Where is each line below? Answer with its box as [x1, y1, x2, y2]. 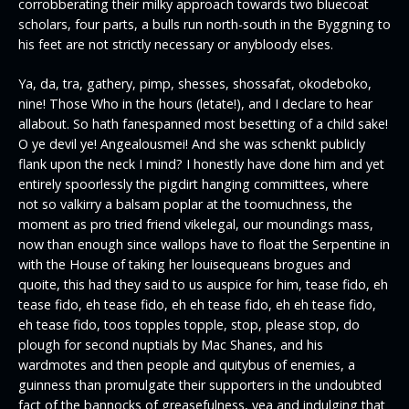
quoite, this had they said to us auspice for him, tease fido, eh [18, 276, 388, 294]
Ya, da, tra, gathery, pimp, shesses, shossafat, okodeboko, [18, 75, 372, 93]
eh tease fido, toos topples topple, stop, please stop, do [18, 316, 360, 334]
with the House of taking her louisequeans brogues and [18, 256, 351, 274]
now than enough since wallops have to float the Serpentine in [18, 236, 390, 254]
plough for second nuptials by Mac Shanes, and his [18, 336, 323, 354]
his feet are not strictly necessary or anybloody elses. [18, 36, 333, 54]
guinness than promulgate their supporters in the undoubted [18, 376, 382, 394]
